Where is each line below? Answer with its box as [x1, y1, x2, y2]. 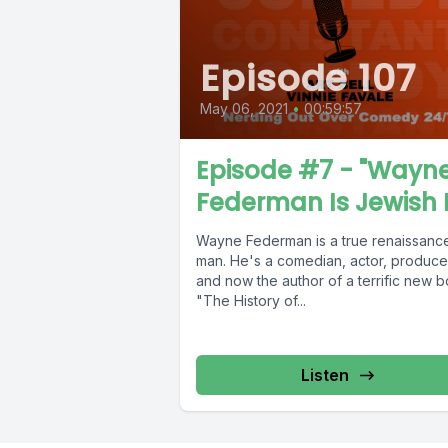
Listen [300, 365, 349, 386]
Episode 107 [200, 53, 416, 105]
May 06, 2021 [200, 100, 288, 118]
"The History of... [196, 292, 306, 310]
